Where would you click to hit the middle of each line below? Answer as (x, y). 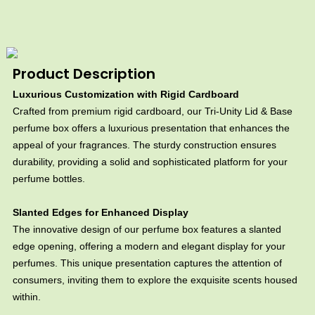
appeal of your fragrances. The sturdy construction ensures (144, 145)
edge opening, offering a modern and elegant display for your (149, 246)
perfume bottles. (49, 179)
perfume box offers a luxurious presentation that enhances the (151, 128)
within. (26, 297)
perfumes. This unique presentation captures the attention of (147, 263)
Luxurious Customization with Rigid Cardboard (126, 95)
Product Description (84, 73)
